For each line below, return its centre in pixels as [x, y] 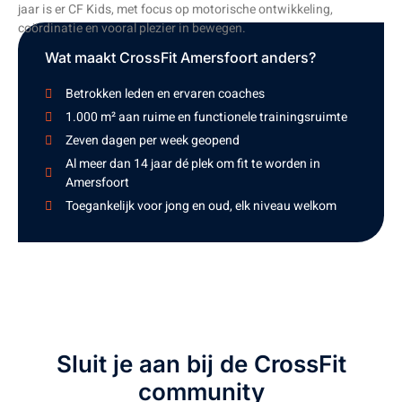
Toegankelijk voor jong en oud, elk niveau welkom [201, 206]
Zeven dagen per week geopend [152, 141]
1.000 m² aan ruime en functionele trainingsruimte [206, 118]
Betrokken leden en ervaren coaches [165, 94]
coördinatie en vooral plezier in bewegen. [132, 28]
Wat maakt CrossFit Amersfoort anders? [180, 58]
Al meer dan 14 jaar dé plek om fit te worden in [192, 164]
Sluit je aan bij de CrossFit [201, 364]
